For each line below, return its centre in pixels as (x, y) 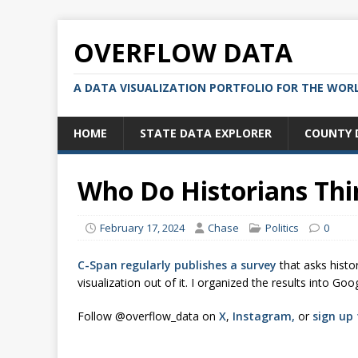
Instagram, (264, 316)
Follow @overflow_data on (148, 316)
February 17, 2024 (142, 228)
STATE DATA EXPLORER (206, 133)
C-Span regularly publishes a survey (177, 265)
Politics (282, 228)
